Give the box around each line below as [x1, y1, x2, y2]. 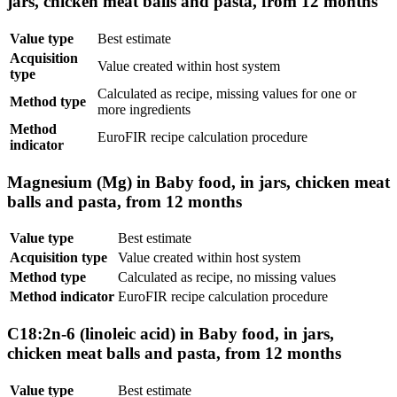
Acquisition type [10, 250, 107, 266]
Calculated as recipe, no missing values [118, 269, 336, 285]
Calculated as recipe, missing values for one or [97, 85, 356, 101]
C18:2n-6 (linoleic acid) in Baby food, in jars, [7, 324, 334, 344]
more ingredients [97, 101, 191, 117]
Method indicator [10, 289, 114, 305]
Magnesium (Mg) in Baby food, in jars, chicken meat [7, 172, 390, 191]
